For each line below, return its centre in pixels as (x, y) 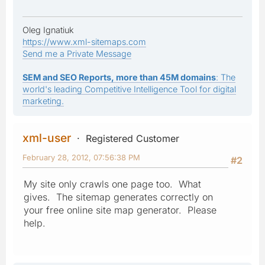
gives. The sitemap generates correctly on (118, 197)
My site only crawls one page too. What (112, 184)
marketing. (43, 101)
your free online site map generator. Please (120, 210)
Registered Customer (132, 138)
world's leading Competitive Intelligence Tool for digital (129, 89)
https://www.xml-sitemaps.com (84, 41)
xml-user (47, 138)
